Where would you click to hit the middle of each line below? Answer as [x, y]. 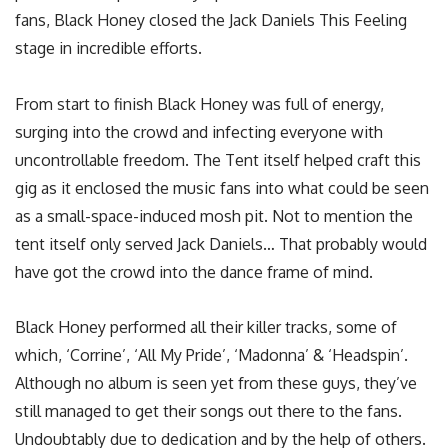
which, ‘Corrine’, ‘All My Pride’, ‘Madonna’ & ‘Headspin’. [211, 354]
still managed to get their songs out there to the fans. [208, 410]
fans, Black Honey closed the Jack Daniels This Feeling [211, 20]
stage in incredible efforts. [108, 48]
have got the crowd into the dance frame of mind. [194, 271]
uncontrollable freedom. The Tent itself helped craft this [218, 159]
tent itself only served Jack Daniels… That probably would [221, 243]
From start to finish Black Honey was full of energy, [199, 103]
